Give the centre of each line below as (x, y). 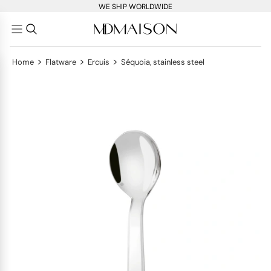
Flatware (61, 62)
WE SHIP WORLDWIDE (135, 7)
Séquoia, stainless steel (163, 62)
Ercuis (99, 62)
